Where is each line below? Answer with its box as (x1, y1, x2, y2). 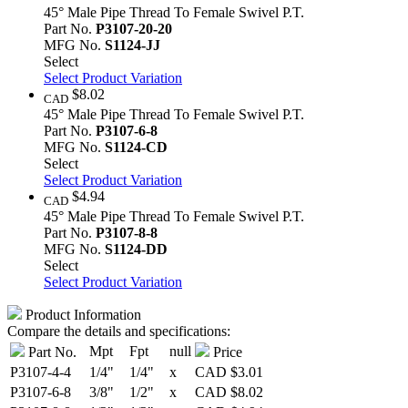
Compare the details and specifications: (7, 323, 230, 339)
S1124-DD (105, 241, 168, 257)
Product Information (22, 307, 141, 322)
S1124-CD (105, 138, 168, 155)
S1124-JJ (105, 36, 160, 53)
